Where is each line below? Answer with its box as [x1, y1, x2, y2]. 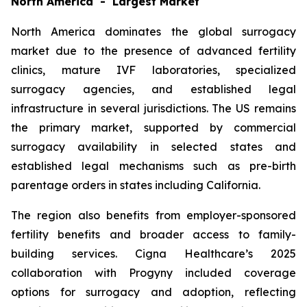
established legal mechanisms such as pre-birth [11, 159, 296, 173]
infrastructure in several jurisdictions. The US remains [11, 101, 296, 116]
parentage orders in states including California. [11, 178, 260, 193]
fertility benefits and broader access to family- [11, 228, 296, 242]
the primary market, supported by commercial [11, 121, 296, 135]
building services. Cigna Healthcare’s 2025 [11, 247, 296, 261]
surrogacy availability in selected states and [11, 140, 296, 154]
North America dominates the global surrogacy [11, 25, 296, 39]
